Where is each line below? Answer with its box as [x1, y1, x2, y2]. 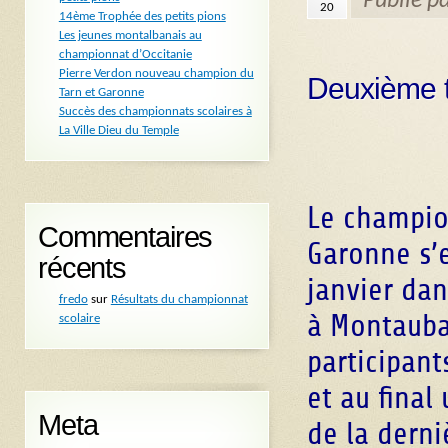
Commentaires [38, 221, 213, 254]
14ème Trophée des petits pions [58, 10, 226, 24]
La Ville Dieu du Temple [58, 124, 179, 138]
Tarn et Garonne [58, 86, 144, 100]
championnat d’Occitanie [58, 48, 192, 62]
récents [38, 252, 126, 285]
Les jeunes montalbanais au [58, 29, 202, 43]
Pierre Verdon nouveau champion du [58, 67, 254, 81]
